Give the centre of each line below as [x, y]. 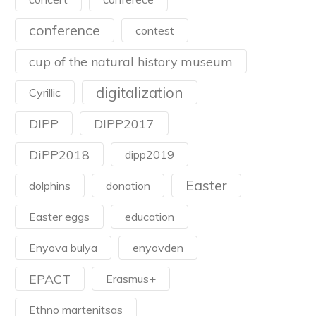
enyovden [158, 248]
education [150, 217]
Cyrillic [45, 92]
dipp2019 [150, 154]
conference [65, 30]
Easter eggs [59, 217]
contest [155, 30]
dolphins [50, 186]
